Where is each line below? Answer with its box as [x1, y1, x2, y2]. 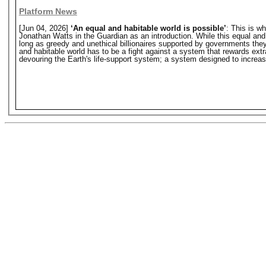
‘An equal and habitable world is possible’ [70, 24, 226, 33]
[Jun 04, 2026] [18, 24, 71, 33]
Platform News [18, 7, 77, 17]
